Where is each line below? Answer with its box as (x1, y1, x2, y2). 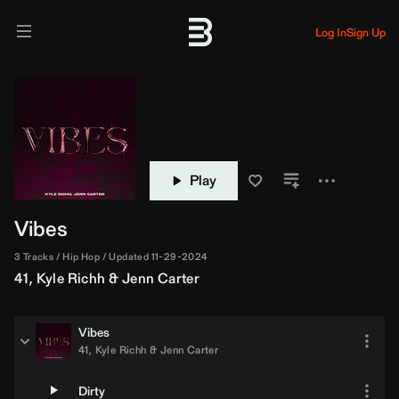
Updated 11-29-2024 (109, 249, 208, 264)
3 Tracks (14, 249, 54, 264)
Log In (315, 23, 346, 41)
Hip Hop (62, 249, 101, 264)
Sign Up (346, 23, 386, 41)
